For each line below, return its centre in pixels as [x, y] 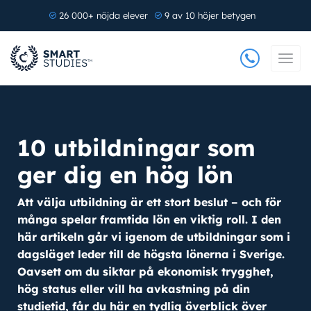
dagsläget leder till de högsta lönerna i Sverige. [151, 254]
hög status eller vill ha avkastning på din [134, 289]
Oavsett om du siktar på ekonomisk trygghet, [145, 271]
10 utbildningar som [136, 148]
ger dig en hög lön [125, 175]
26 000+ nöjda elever [103, 15]
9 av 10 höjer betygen [210, 15]
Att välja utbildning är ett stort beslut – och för [149, 202]
